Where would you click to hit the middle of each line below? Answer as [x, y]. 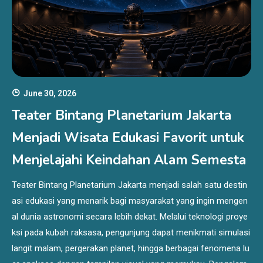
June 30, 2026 [50, 93]
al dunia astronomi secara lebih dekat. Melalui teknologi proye [130, 216]
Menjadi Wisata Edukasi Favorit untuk [128, 137]
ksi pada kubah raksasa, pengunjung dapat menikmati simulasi [131, 232]
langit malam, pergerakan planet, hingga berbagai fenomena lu [131, 248]
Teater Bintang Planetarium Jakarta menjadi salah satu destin [129, 185]
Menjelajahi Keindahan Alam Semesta [129, 160]
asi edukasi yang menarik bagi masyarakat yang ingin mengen [130, 200]
